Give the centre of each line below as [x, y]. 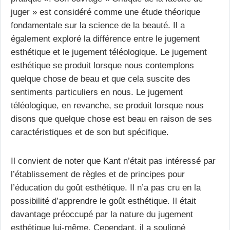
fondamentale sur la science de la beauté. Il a [98, 25]
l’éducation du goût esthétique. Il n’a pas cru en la [106, 187]
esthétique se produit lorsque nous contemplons [102, 65]
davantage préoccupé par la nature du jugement [102, 214]
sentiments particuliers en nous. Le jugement [97, 92]
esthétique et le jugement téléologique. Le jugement [109, 52]
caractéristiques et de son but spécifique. [90, 132]
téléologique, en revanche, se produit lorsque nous [107, 105]
